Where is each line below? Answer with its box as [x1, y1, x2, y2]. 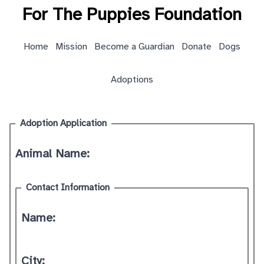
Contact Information [26, 183, 110, 193]
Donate [181, 42, 212, 52]
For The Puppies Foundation [22, 6, 242, 25]
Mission [55, 42, 87, 52]
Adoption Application [20, 118, 107, 128]
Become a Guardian [94, 42, 174, 52]
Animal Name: [15, 148, 90, 160]
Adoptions [111, 75, 153, 85]
